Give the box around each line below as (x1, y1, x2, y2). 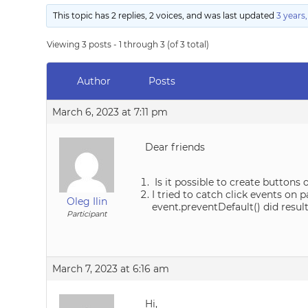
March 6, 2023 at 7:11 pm (52, 106, 168, 118)
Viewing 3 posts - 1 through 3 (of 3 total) (47, 39, 210, 49)
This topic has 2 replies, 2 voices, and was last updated (53, 10, 277, 21)
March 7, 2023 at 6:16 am (52, 263, 170, 275)
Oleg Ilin (66, 195, 107, 208)
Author (76, 75, 111, 87)
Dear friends (145, 141, 206, 153)
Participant (67, 209, 107, 219)
